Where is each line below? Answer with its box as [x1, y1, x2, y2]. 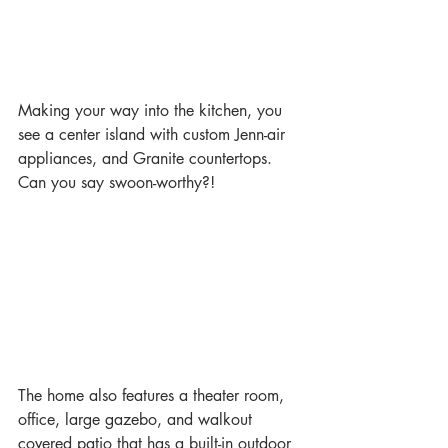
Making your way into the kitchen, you [18, 99, 287, 121]
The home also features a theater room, [18, 384, 289, 406]
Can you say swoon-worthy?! [18, 171, 215, 193]
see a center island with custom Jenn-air [18, 123, 290, 145]
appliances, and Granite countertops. [18, 147, 277, 169]
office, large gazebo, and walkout [18, 408, 257, 430]
